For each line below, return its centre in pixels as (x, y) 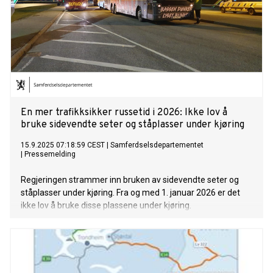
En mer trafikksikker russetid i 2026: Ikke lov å (124, 113)
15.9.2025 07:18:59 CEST (63, 145)
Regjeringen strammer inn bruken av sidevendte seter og (130, 180)
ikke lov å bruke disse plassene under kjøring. (106, 206)
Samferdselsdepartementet (157, 145)
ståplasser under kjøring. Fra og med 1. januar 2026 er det (130, 193)
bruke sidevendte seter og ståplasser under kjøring (133, 125)
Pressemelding (50, 154)
